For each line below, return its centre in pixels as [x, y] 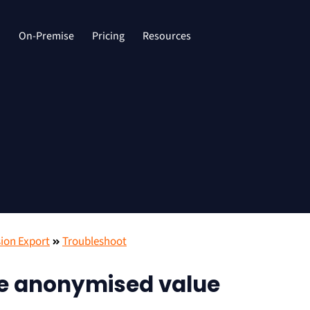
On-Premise [46, 36]
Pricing [108, 36]
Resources [167, 36]
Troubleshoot [94, 241]
